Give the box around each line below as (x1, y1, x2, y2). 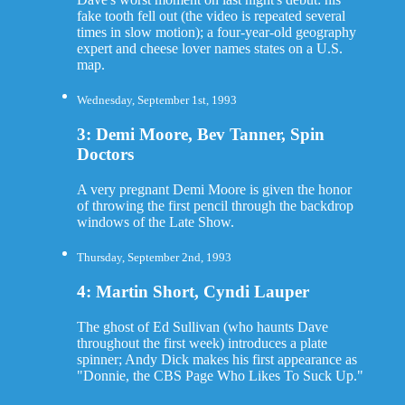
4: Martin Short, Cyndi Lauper (76, 281, 309, 301)
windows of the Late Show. (76, 213, 234, 230)
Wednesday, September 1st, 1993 (76, 93, 237, 108)
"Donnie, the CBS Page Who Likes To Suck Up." (76, 367, 363, 383)
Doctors (76, 145, 134, 165)
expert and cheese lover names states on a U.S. (76, 41, 343, 57)
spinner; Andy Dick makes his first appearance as (76, 351, 357, 367)
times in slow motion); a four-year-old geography (76, 24, 356, 41)
